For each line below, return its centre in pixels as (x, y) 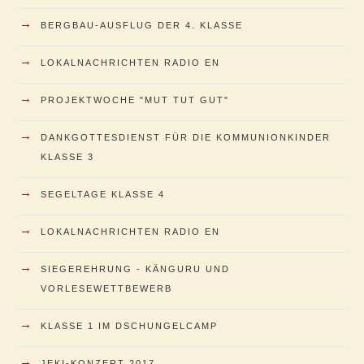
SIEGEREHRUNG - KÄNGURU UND (135, 269)
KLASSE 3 (67, 156)
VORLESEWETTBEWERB (106, 288)
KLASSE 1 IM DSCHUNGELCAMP (129, 325)
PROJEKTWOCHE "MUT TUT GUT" (135, 100)
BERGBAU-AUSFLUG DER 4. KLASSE (142, 25)
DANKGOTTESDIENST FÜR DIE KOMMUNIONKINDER (186, 137)
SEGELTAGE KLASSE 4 (103, 194)
